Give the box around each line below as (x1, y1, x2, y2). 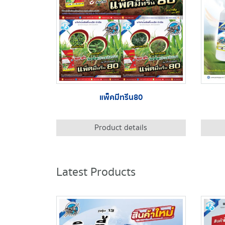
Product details (94, 122, 148, 134)
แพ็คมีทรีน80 (99, 91, 143, 104)
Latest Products (56, 164, 136, 182)
